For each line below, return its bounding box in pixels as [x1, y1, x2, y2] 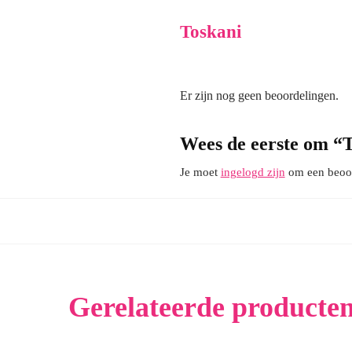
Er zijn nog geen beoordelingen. [179, 89, 339, 103]
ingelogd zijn [220, 166, 285, 179]
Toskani [179, 22, 241, 42]
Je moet [179, 166, 221, 179]
